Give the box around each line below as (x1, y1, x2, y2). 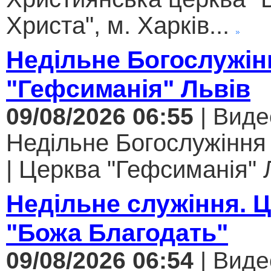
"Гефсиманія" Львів (6, 74, 250, 103)
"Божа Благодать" (6, 218, 228, 247)
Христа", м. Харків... (6, 12, 229, 39)
